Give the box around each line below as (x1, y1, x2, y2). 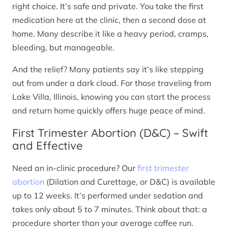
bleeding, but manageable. (12, 42, 115, 52)
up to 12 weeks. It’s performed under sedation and (12, 190, 203, 201)
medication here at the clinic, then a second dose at (12, 14, 206, 25)
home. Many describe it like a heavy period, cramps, (12, 28, 209, 39)
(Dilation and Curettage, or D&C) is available (44, 177, 215, 187)
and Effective (12, 138, 83, 153)
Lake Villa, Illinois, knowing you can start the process (12, 91, 211, 102)
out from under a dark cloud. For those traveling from (12, 77, 211, 88)
